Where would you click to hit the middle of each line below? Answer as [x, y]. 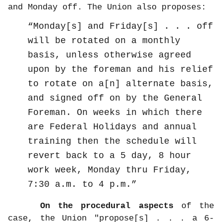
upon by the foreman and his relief [120, 69]
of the [194, 206]
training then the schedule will [112, 141]
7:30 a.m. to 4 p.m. [80, 184]
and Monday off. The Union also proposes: [107, 7]
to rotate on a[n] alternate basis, [120, 83]
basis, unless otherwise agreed [110, 55]
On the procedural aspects [91, 206]
